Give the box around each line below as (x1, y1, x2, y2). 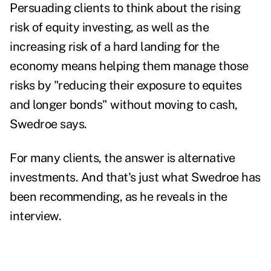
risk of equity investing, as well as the (10, 20, 209, 35)
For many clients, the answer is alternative (10, 151, 235, 166)
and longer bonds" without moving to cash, (10, 97, 238, 113)
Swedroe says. (10, 117, 87, 132)
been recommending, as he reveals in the (10, 189, 227, 204)
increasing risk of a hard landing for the (10, 39, 220, 54)
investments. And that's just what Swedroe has (10, 170, 261, 185)
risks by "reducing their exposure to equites (10, 78, 241, 93)
